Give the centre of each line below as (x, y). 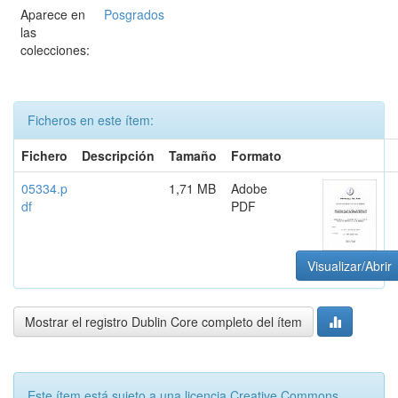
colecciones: (55, 50)
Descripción (118, 155)
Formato (256, 155)
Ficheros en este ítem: (91, 120)
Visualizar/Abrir (350, 266)
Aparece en (53, 14)
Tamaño (193, 155)
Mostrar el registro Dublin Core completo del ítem (163, 322)
